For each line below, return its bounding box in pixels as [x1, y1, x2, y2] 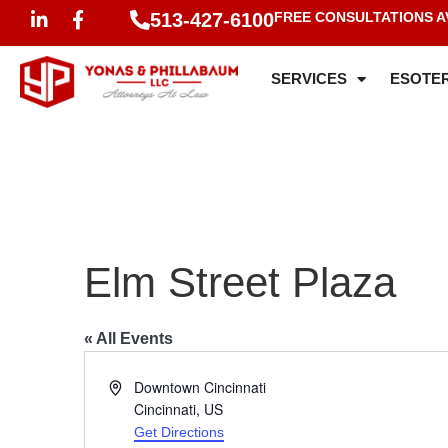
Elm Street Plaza [84, 259, 396, 306]
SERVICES [270, 70, 347, 87]
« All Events [84, 330, 173, 347]
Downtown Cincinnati [134, 377, 267, 397]
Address [108, 376, 160, 396]
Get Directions [134, 424, 225, 440]
